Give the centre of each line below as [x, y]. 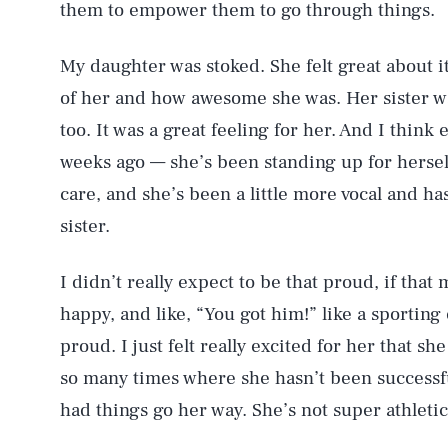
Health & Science [253, 222]
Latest [155, 311]
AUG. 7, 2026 [108, 45]
